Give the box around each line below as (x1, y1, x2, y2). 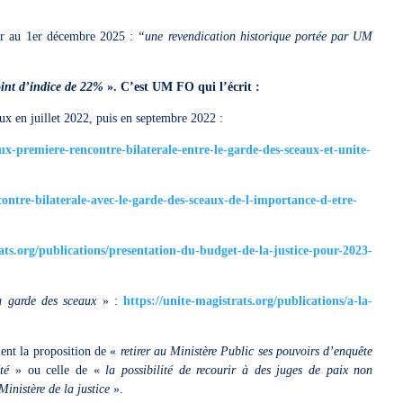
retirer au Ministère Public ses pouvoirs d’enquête (116, 345, 373, 358)
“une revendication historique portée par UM (138, 30, 373, 43)
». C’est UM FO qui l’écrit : (107, 80, 261, 94)
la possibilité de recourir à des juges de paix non (99, 363, 373, 377)
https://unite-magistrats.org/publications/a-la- (123, 294, 373, 308)
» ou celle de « (14, 363, 100, 377)
